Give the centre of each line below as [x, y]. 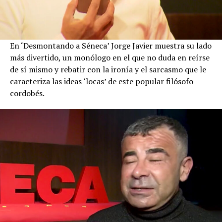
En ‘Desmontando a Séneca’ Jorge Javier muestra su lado [111, 46]
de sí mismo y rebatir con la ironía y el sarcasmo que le [108, 70]
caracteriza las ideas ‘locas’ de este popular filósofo [102, 82]
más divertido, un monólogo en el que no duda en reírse [110, 58]
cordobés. [27, 93]
